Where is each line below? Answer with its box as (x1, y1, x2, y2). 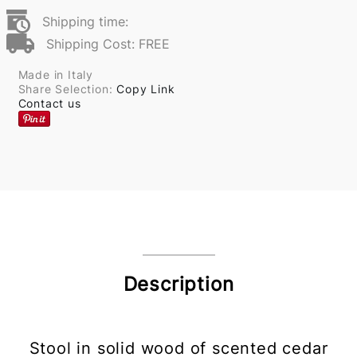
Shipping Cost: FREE (45, 35, 170, 52)
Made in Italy (18, 68, 93, 81)
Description (123, 273, 234, 296)
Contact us (18, 96, 81, 110)
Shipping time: (41, 14, 128, 29)
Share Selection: (18, 82, 117, 96)
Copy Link (116, 82, 175, 96)
